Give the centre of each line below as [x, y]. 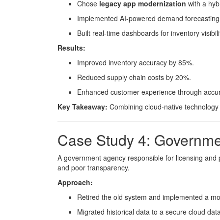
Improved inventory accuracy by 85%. [136, 62]
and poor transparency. [94, 167]
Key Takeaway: [82, 107]
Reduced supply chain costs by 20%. [134, 77]
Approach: [75, 182]
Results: [71, 48]
